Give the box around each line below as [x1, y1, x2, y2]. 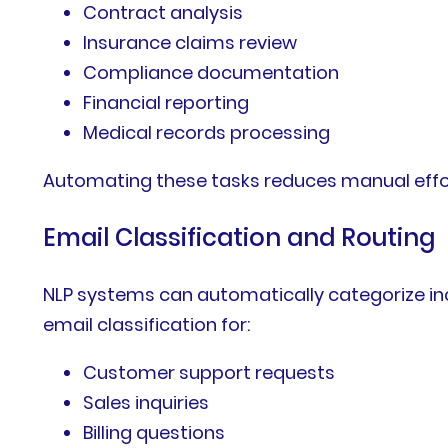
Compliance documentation [83, 60, 340, 86]
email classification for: [43, 312, 251, 338]
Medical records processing [83, 120, 331, 146]
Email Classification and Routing [43, 221, 436, 255]
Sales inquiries [83, 390, 210, 416]
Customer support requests [83, 360, 336, 386]
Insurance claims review [83, 30, 298, 56]
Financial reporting [83, 90, 250, 116]
